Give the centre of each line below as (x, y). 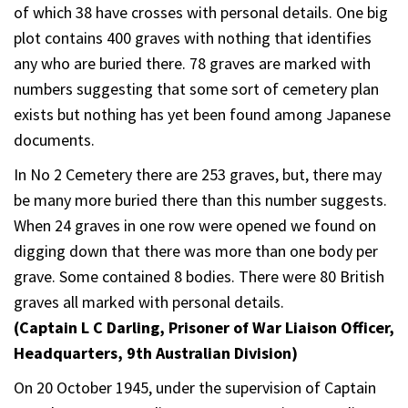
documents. (54, 139)
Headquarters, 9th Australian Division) (156, 352)
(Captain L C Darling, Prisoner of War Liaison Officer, (204, 327)
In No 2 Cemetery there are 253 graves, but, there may (198, 174)
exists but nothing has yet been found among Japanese (202, 114)
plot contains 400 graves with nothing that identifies (193, 37)
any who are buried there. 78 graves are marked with (192, 63)
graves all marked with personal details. (149, 301)
